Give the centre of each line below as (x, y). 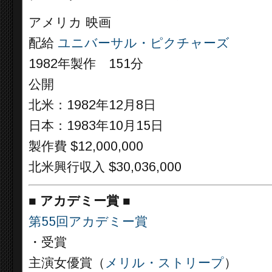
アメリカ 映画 (70, 22)
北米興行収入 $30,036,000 (105, 167)
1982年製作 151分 (86, 64)
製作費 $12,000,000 (86, 146)
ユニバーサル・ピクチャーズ (144, 43)
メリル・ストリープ (165, 263)
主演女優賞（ (67, 263)
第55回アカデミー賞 (88, 221)
